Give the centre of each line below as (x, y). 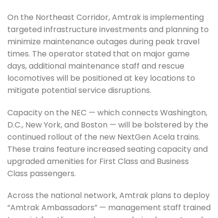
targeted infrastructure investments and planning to (108, 29)
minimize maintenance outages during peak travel (103, 41)
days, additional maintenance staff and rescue (96, 66)
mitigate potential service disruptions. (79, 90)
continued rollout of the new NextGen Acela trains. (104, 137)
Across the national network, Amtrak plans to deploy (109, 196)
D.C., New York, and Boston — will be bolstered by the (108, 125)
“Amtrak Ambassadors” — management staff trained (109, 208)
